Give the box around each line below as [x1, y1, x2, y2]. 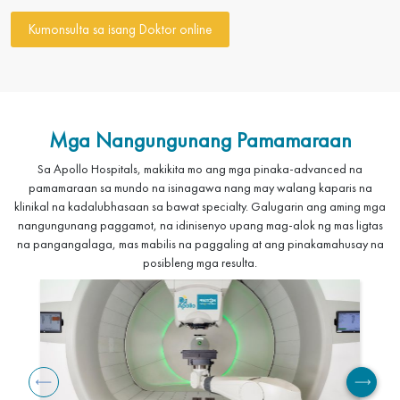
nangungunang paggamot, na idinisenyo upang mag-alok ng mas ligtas [17, 217, 383, 234]
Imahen [38, 279, 76, 296]
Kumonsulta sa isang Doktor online [29, 21, 212, 39]
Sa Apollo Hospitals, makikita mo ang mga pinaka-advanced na [37, 161, 362, 178]
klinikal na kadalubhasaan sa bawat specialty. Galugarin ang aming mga [14, 198, 386, 215]
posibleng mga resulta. [143, 254, 257, 271]
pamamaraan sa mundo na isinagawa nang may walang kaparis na [28, 179, 372, 196]
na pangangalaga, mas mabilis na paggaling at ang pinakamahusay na [16, 236, 384, 253]
